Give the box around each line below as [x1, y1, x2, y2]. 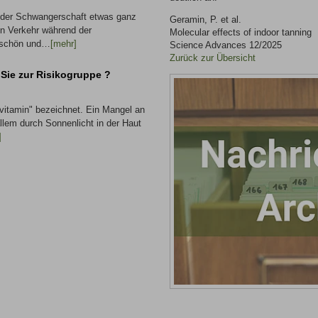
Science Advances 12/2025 [170, 40, 282, 50]
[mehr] [50, 38, 77, 50]
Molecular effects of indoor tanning [170, 27, 312, 38]
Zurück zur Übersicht [170, 53, 256, 63]
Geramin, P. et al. [170, 14, 241, 25]
